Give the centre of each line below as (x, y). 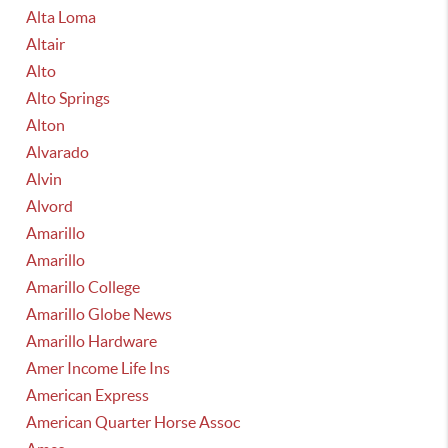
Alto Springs (68, 98)
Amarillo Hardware (92, 341)
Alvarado (58, 152)
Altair (46, 44)
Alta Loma (61, 17)
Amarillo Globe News (99, 314)
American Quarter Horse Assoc (133, 422)
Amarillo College (83, 287)
